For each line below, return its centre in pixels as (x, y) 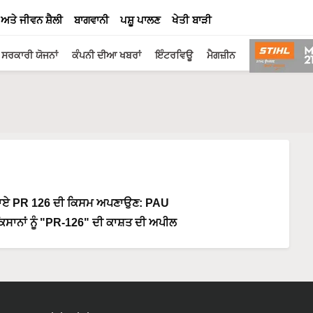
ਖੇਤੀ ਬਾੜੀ (192, 20)
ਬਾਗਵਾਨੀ (92, 20)
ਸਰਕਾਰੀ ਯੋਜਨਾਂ (30, 55)
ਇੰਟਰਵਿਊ (174, 55)
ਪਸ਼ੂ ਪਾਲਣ (140, 20)
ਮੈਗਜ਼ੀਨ (221, 55)
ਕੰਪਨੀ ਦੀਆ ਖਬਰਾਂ (107, 55)
